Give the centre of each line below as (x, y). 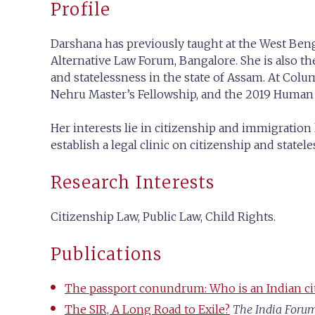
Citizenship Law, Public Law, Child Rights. (163, 217)
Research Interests (133, 183)
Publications (107, 255)
